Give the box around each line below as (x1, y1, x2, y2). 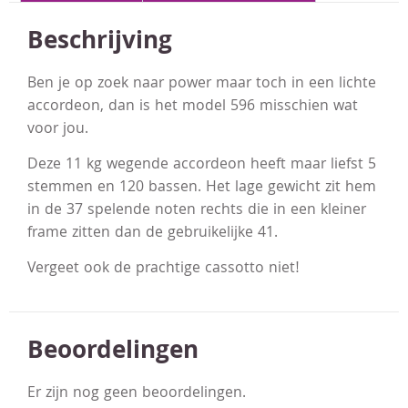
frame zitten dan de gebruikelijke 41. (27, 221, 278, 247)
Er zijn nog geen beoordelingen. (27, 381, 246, 406)
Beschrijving (27, 22, 172, 64)
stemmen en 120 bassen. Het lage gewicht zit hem (27, 176, 376, 201)
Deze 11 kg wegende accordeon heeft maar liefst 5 (27, 153, 376, 178)
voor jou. (27, 117, 88, 142)
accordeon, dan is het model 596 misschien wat (27, 94, 358, 119)
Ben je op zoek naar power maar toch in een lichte (27, 71, 376, 97)
